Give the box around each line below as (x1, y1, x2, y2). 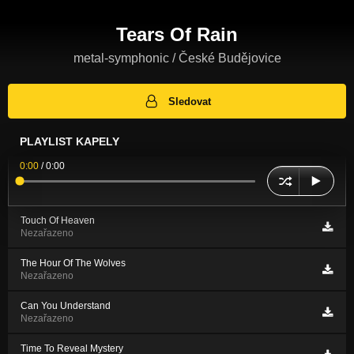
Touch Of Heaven (21, 215, 95, 227)
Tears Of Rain (116, 23, 238, 45)
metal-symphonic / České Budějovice (73, 51, 281, 65)
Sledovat (168, 95, 212, 107)
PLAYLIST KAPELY (20, 135, 119, 149)
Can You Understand (21, 300, 111, 312)
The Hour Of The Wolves (21, 258, 126, 269)
